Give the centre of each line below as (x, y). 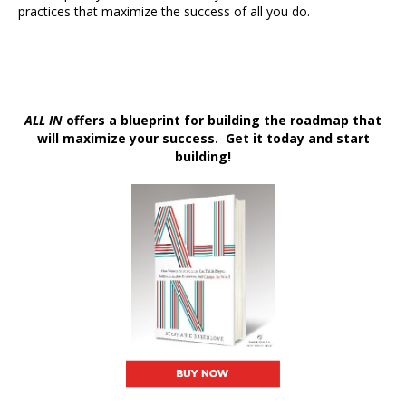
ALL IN (43, 120)
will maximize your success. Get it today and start (203, 138)
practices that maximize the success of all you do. (164, 11)
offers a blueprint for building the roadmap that (222, 120)
